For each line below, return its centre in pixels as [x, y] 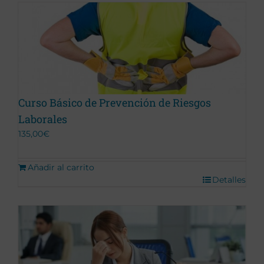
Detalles [229, 179]
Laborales [43, 119]
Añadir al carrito [61, 167]
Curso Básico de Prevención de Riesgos [115, 102]
